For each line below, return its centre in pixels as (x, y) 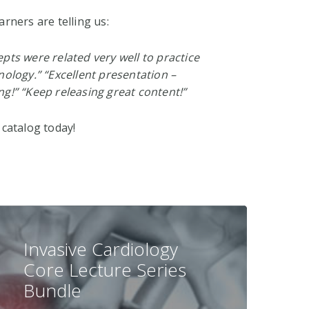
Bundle (52, 291)
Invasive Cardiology (101, 249)
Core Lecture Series (105, 270)
